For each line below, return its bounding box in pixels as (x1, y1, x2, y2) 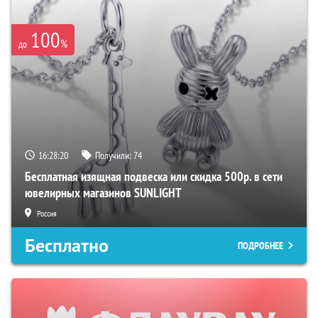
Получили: (95, 149, 133, 163)
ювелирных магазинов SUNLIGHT (25, 185, 182, 202)
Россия (37, 208, 57, 219)
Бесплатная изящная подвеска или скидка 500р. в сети (25, 168, 283, 185)
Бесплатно (25, 234, 109, 258)
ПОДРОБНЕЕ (238, 239, 283, 253)
